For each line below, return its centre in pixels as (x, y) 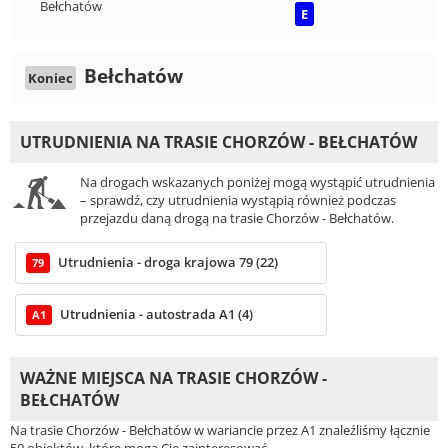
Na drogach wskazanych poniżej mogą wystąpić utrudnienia (257, 181)
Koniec (50, 77)
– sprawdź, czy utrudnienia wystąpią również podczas (238, 199)
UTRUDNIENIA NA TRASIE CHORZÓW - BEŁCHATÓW (218, 141)
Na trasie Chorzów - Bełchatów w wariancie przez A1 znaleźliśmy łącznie (220, 429)
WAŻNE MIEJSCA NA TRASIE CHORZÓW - (173, 377)
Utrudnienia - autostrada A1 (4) (156, 313)
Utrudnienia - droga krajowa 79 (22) (168, 261)
